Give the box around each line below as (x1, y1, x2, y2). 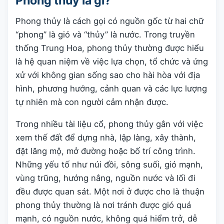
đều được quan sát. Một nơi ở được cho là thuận (15, 186, 204, 196)
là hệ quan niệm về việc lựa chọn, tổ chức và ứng (15, 56, 208, 66)
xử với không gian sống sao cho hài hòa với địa (15, 70, 200, 80)
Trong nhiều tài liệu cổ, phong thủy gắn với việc (15, 118, 203, 129)
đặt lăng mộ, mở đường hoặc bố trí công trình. (15, 145, 195, 156)
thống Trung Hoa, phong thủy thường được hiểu (15, 43, 204, 53)
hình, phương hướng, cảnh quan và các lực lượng (15, 83, 207, 93)
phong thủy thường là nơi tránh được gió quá (15, 199, 191, 210)
